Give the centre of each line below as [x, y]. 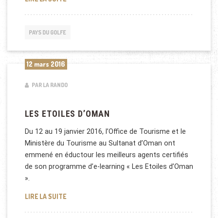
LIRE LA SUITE [45, 197]
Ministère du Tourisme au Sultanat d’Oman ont [100, 143]
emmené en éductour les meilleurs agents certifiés [106, 154]
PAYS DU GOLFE [48, 32]
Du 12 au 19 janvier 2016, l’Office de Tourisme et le [105, 131]
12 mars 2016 [46, 64]
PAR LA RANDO [49, 85]
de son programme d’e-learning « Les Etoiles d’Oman [109, 166]
